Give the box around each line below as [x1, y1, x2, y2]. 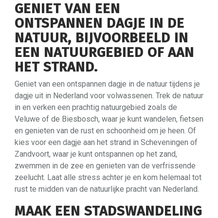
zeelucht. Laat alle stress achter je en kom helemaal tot [15, 172, 201, 182]
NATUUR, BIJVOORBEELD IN [15, 29, 188, 46]
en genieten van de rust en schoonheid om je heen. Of [15, 126, 196, 135]
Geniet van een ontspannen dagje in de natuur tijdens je [15, 79, 200, 89]
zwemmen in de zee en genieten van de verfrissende [15, 161, 196, 170]
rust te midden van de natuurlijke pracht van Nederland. [15, 184, 199, 194]
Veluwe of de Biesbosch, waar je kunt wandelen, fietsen [15, 114, 203, 124]
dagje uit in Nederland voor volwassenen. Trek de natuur [15, 91, 203, 100]
